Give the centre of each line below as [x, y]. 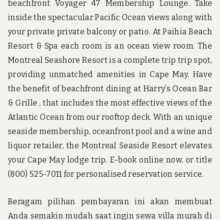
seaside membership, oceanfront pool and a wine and [110, 132]
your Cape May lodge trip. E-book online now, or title [110, 160]
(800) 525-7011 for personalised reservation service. [106, 174]
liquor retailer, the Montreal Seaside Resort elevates [110, 146]
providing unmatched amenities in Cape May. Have [110, 75]
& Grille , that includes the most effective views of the [110, 103]
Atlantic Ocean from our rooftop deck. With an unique [110, 117]
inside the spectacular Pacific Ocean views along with [110, 18]
